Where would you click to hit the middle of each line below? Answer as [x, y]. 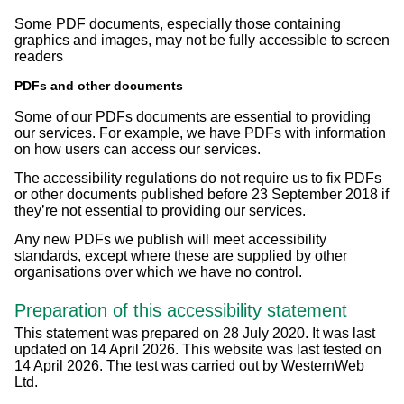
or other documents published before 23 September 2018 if [202, 195]
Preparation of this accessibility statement [181, 310]
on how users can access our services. [138, 150]
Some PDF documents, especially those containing [178, 24]
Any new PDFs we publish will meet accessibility [170, 240]
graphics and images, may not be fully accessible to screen [202, 41]
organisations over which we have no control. [158, 272]
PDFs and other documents [99, 86]
